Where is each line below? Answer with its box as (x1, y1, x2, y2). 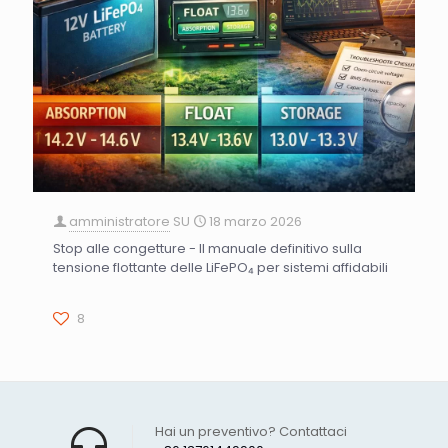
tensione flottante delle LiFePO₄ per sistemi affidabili (53, 258, 388, 278)
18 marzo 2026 (209, 212, 302, 232)
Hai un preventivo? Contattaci (155, 422, 347, 442)
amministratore (69, 212, 170, 232)
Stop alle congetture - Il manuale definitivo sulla (53, 239, 362, 259)
